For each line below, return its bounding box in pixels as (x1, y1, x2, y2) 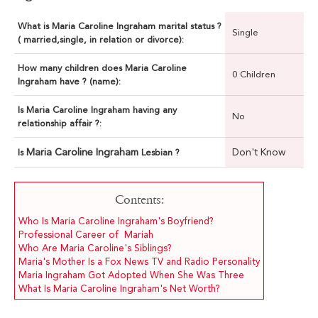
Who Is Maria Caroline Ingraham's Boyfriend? (18, 216, 214, 227)
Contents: (114, 192, 164, 208)
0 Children (232, 69, 275, 80)
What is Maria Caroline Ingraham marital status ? (18, 21, 221, 32)
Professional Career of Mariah (18, 229, 156, 241)
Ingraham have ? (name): (18, 76, 121, 87)
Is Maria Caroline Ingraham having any (18, 104, 177, 116)
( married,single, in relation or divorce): (18, 34, 184, 45)
